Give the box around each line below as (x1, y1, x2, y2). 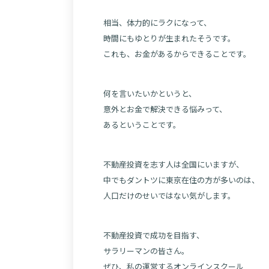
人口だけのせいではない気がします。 (103, 190, 235, 201)
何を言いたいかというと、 (103, 88, 196, 99)
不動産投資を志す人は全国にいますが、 (103, 159, 244, 170)
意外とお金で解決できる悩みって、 (103, 103, 227, 115)
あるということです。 (103, 119, 181, 130)
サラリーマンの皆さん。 (103, 245, 189, 256)
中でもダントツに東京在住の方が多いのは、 (103, 174, 259, 186)
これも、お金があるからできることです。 (103, 48, 251, 59)
